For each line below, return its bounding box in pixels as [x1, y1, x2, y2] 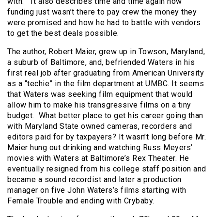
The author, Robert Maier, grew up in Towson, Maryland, [7, 46, 205, 56]
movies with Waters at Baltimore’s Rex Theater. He [7, 153, 189, 163]
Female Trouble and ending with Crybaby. [7, 196, 155, 205]
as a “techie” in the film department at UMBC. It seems [7, 78, 204, 88]
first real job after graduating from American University [7, 68, 204, 77]
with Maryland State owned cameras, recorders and [7, 121, 192, 131]
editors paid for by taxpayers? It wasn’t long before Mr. [7, 132, 206, 141]
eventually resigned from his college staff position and [7, 164, 206, 173]
